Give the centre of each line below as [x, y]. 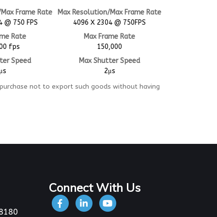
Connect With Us [95, 187]
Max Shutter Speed [110, 61]
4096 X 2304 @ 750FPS [110, 22]
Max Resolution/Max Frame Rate [110, 12]
